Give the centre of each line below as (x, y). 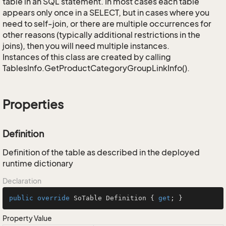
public (21, 198)
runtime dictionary (38, 163)
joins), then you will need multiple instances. (86, 46)
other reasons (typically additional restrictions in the (101, 35)
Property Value (27, 218)
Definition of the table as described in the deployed (101, 152)
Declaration (22, 181)
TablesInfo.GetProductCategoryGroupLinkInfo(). (96, 68)
